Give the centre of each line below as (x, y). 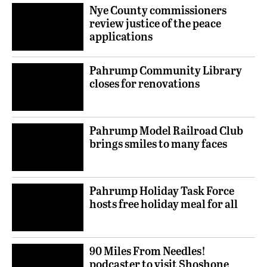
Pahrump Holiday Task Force (162, 190)
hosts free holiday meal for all (164, 203)
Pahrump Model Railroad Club (166, 130)
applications (121, 36)
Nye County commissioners (158, 10)
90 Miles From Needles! (148, 250)
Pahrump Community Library (166, 70)
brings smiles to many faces (158, 143)
